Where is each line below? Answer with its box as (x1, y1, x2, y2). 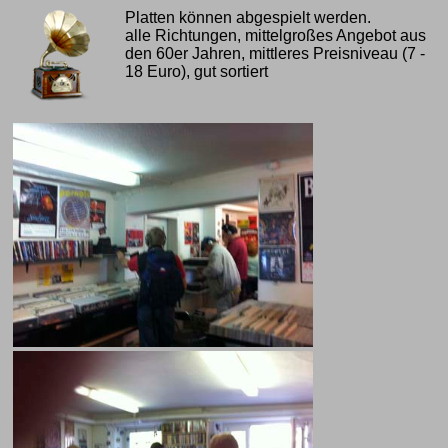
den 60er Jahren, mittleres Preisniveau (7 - (125, 44, 426, 62)
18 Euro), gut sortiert (125, 62, 269, 80)
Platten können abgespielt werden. (125, 8, 372, 26)
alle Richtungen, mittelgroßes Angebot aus (125, 26, 427, 44)
